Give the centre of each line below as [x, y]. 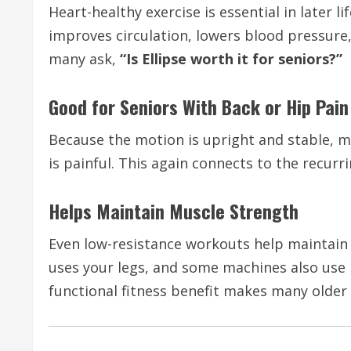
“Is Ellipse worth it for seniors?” [231, 59]
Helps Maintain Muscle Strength [174, 211]
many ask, [84, 59]
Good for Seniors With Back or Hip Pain [199, 107]
